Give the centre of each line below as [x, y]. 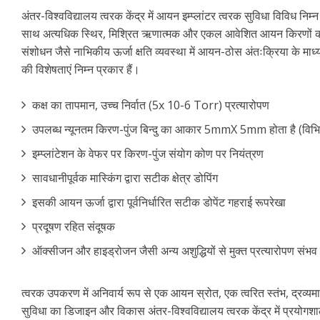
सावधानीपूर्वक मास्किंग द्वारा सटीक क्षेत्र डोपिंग [125, 178]
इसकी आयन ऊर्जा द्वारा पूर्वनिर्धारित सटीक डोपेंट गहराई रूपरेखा [159, 202]
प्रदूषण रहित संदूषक [74, 226]
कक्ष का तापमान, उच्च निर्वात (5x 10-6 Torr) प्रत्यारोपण [151, 105]
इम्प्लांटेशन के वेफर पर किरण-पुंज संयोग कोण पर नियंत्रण [148, 154]
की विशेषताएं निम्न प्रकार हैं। [81, 69]
